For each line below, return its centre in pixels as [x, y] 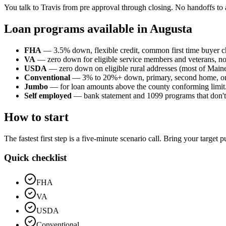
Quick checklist [35, 158]
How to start [36, 117]
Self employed [48, 95]
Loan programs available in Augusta [98, 29]
